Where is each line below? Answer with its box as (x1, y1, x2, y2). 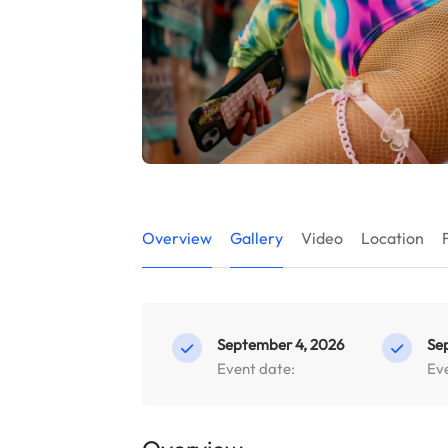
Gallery (230, 228, 283, 248)
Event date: (217, 359, 295, 378)
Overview (142, 228, 212, 248)
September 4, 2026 (217, 335, 344, 354)
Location (361, 228, 424, 248)
